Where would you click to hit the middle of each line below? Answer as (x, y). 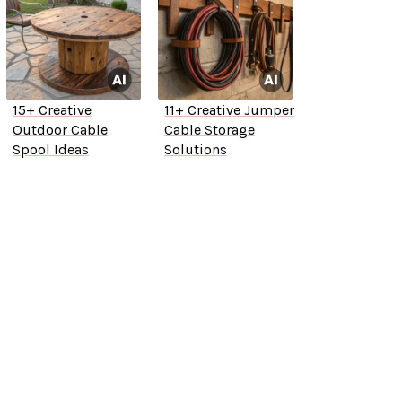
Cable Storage (209, 130)
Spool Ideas (50, 150)
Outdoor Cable (60, 130)
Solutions (195, 150)
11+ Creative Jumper (229, 110)
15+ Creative (52, 110)
